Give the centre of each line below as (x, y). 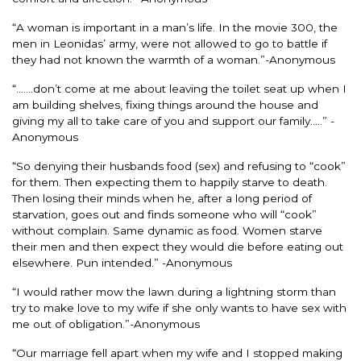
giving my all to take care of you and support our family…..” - (173, 120)
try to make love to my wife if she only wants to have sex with (179, 307)
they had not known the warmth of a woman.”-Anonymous (174, 59)
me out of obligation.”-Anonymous (106, 324)
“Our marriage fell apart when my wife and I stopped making (177, 353)
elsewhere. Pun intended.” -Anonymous (122, 262)
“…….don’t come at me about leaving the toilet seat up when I (179, 88)
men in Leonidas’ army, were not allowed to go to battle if (170, 43)
